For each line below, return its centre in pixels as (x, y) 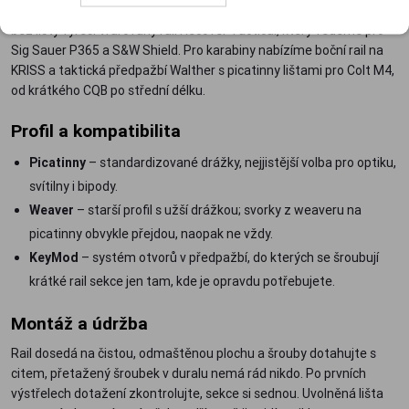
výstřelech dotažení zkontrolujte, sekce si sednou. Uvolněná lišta (197, 393)
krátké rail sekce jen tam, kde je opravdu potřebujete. (182, 281)
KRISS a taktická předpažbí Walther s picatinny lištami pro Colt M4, (203, 70)
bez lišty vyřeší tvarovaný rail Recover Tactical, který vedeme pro (198, 30)
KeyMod (54, 257)
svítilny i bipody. (73, 186)
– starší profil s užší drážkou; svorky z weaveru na (218, 210)
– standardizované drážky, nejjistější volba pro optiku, (241, 162)
